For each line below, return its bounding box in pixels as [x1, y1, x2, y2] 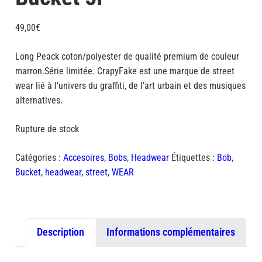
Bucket [15, 167, 41, 178]
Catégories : [15, 152, 63, 164]
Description [36, 226, 84, 239]
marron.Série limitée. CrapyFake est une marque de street [15, 65, 235, 77]
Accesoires [63, 152, 104, 164]
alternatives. [15, 95, 63, 106]
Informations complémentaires [106, 226, 235, 239]
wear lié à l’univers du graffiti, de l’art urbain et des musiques [15, 80, 246, 92]
